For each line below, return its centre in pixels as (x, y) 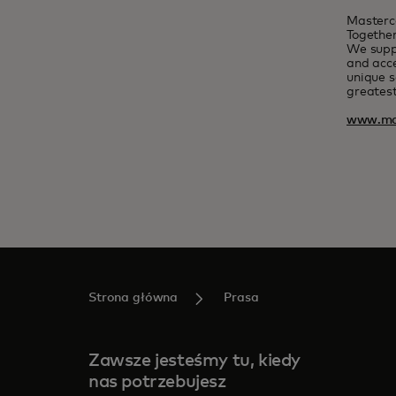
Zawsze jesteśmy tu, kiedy (195, 361)
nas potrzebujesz (157, 382)
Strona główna (133, 298)
